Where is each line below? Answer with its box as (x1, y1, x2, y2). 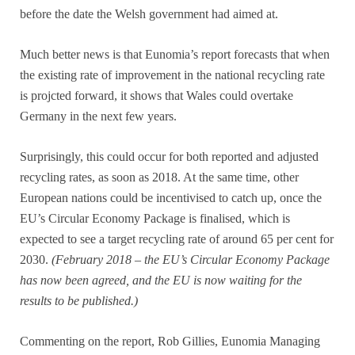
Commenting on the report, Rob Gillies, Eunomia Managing (20, 334, 320, 348)
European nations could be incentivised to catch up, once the (20, 190, 322, 204)
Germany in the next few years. (20, 109, 177, 123)
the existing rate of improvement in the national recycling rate (20, 67, 325, 82)
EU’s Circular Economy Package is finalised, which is (20, 211, 290, 225)
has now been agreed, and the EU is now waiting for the (20, 273, 302, 287)
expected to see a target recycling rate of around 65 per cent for (20, 231, 334, 246)
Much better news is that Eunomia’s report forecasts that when (20, 47, 330, 61)
